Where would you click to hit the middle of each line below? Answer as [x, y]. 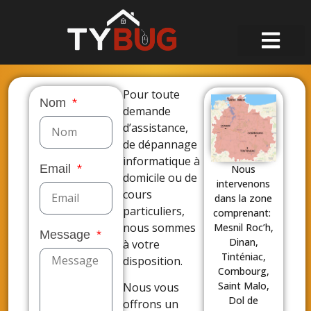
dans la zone [244, 198]
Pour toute [152, 94]
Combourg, [243, 271]
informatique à [162, 161]
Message [67, 234]
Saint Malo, [243, 285]
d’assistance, [156, 127]
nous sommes [160, 227]
